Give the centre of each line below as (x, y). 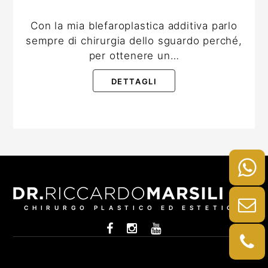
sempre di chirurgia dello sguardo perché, (134, 40)
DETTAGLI (134, 82)
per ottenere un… (134, 55)
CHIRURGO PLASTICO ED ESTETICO (134, 208)
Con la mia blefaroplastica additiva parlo (134, 25)
